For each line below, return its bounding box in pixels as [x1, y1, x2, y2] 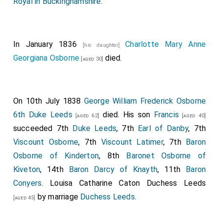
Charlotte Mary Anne [125, 40, 206, 49]
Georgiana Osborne [13, 53, 80, 63]
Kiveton [13, 165, 41, 174]
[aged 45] [13, 195, 36, 201]
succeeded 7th [13, 124, 73, 133]
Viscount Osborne [13, 137, 79, 147]
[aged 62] [72, 112, 100, 119]
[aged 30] [79, 56, 104, 62]
